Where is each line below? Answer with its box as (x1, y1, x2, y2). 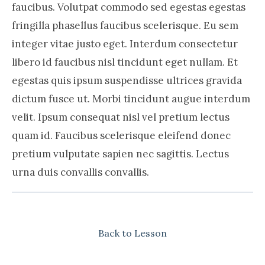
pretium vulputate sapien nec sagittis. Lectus (12, 147, 229, 160)
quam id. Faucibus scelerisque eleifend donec (12, 129, 231, 142)
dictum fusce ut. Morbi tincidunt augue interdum (12, 92, 250, 105)
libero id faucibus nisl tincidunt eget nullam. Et (12, 56, 238, 69)
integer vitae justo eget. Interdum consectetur (12, 37, 238, 50)
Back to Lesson (98, 227, 167, 239)
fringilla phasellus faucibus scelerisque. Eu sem (12, 19, 238, 32)
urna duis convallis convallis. (12, 166, 149, 179)
